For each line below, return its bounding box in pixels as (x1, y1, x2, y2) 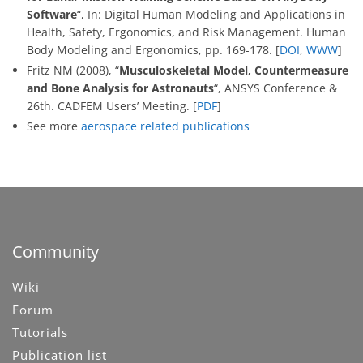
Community (12, 241, 100, 263)
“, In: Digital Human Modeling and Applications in (77, 6, 345, 23)
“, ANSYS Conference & (214, 80, 337, 96)
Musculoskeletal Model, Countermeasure (119, 62, 348, 79)
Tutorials (12, 324, 68, 341)
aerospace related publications (81, 118, 250, 135)
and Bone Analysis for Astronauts (27, 80, 214, 96)
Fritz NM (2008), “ (27, 62, 119, 79)
